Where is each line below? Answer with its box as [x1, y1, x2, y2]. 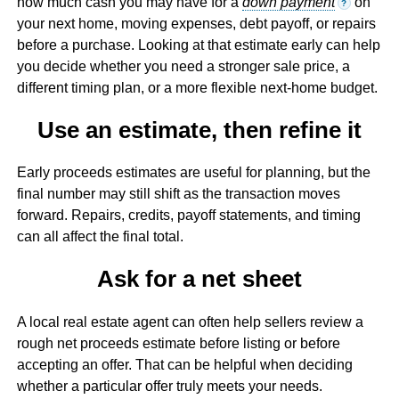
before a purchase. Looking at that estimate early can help [16, 37, 380, 53]
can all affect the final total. [16, 229, 183, 245]
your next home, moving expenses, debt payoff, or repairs [16, 15, 376, 31]
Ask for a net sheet [96, 266, 302, 292]
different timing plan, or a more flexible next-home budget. [16, 79, 378, 95]
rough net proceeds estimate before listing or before [16, 335, 340, 351]
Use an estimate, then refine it [37, 118, 362, 143]
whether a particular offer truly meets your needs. [16, 378, 322, 394]
